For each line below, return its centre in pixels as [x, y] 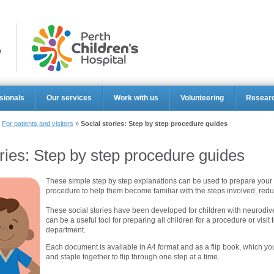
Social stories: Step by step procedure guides [154, 124]
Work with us [136, 98]
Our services [69, 98]
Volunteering [202, 98]
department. [66, 230]
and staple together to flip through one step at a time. [133, 257]
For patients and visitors [38, 124]
